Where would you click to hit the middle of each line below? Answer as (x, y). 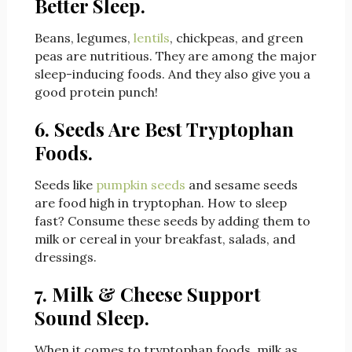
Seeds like (65, 185)
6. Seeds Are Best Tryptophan (164, 129)
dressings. (65, 257)
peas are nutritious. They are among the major (175, 56)
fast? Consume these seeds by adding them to (172, 221)
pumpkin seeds (140, 185)
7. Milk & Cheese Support (147, 294)
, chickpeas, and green (236, 38)
